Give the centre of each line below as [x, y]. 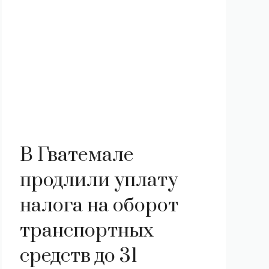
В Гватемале [77, 155]
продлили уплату [98, 180]
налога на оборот [99, 206]
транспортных [86, 231]
